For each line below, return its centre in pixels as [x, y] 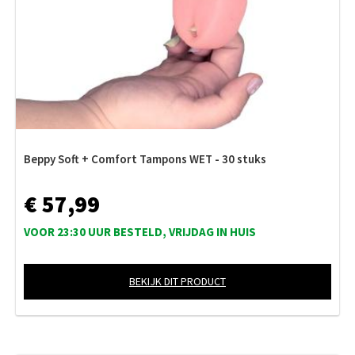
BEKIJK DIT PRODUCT [177, 281]
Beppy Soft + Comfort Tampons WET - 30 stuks [145, 158]
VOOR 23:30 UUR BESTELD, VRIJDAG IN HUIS [140, 231]
